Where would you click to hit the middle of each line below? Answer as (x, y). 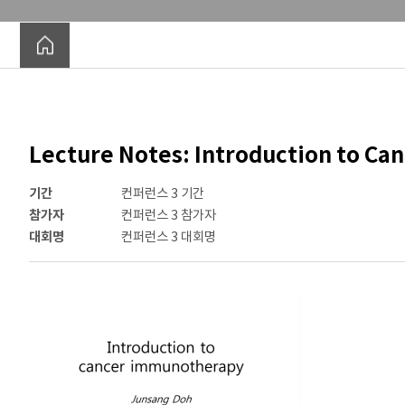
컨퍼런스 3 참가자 (169, 215)
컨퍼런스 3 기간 (163, 193)
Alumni (222, 43)
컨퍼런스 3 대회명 (169, 237)
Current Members (105, 43)
